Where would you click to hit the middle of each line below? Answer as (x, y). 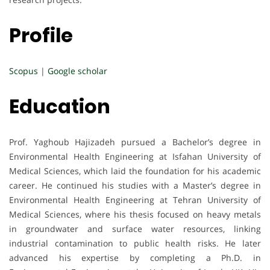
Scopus (24, 71)
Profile (41, 36)
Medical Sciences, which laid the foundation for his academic (135, 171)
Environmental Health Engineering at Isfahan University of (135, 156)
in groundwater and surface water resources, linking (135, 228)
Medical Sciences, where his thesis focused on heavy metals (135, 214)
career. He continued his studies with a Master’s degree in (135, 185)
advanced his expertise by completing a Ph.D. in (135, 257)
